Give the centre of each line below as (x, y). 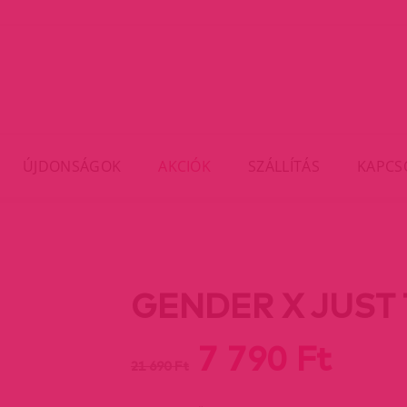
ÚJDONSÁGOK (72, 166)
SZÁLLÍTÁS (284, 166)
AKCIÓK (185, 166)
